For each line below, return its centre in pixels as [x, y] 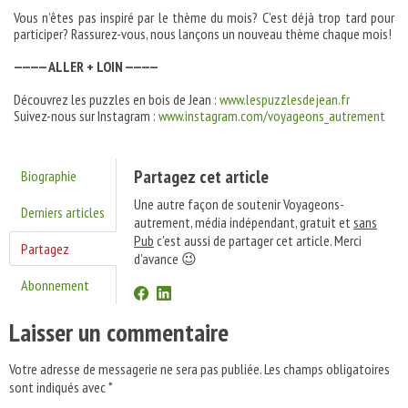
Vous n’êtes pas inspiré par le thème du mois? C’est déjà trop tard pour [204, 18]
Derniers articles [63, 213]
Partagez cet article [201, 177]
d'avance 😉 [165, 259]
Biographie [49, 176]
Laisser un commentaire [119, 332]
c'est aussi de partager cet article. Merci [258, 241]
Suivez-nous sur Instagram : [86, 116]
